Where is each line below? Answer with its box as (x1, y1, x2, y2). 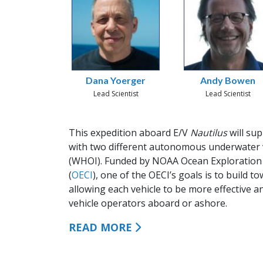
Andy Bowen (200, 75, 256, 86)
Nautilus (190, 126, 230, 139)
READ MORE (69, 220, 132, 234)
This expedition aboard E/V (69, 126, 190, 139)
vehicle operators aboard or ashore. (69, 197, 227, 210)
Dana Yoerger (86, 75, 146, 86)
